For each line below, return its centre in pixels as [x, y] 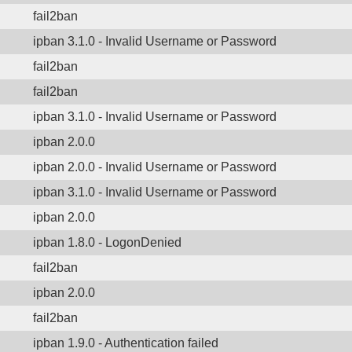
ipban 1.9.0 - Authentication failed [126, 343]
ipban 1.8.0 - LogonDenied [107, 242]
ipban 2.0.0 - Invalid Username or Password [155, 167]
